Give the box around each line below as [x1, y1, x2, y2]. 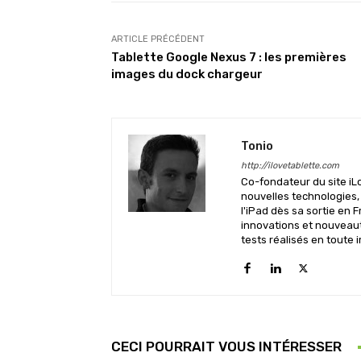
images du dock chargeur [111, 67, 263, 81]
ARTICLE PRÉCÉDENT [111, 34, 205, 44]
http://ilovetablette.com [241, 160, 339, 171]
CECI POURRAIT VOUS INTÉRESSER [111, 338, 342, 355]
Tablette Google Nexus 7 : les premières [111, 50, 346, 64]
